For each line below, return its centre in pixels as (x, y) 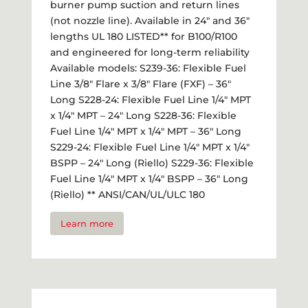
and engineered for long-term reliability (150, 53)
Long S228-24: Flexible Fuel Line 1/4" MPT (150, 100)
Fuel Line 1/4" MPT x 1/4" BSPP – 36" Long (149, 179)
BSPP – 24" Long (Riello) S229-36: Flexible (152, 163)
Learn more (87, 224)
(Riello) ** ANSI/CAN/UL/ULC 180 (127, 195)
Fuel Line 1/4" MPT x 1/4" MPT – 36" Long (145, 132)
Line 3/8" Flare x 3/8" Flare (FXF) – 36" (140, 84)
